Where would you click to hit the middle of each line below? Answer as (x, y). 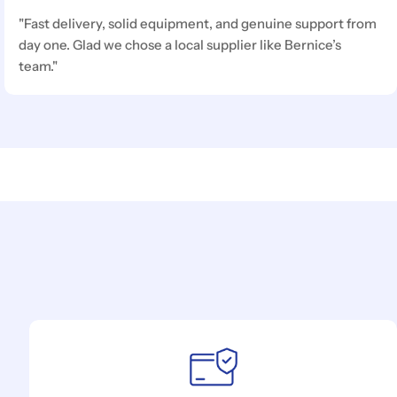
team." (39, 66)
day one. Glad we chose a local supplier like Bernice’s (180, 44)
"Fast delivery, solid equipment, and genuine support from (198, 23)
